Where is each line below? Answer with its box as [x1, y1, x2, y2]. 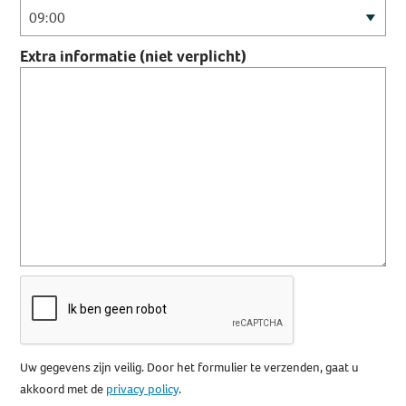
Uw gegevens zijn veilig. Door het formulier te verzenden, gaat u [20, 359, 360, 376]
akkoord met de [20, 381, 107, 398]
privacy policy [106, 381, 179, 398]
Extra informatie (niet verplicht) [20, 45, 247, 67]
